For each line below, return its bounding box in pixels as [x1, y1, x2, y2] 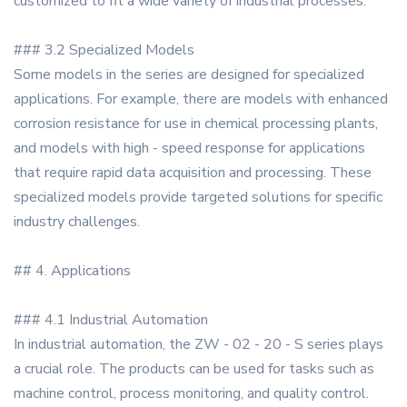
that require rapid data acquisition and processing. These [14, 163, 372, 184]
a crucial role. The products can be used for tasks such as [14, 359, 374, 380]
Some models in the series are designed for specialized [14, 65, 364, 85]
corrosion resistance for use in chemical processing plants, [14, 114, 378, 134]
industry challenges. [14, 212, 140, 233]
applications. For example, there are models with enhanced [14, 89, 388, 110]
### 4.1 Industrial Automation [14, 310, 208, 331]
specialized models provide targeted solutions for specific [14, 187, 382, 208]
